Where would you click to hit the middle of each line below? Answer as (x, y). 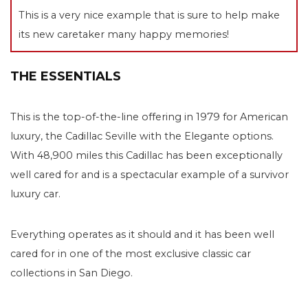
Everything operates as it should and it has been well (142, 234)
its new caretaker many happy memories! (124, 34)
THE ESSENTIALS (66, 76)
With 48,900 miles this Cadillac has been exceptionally (146, 155)
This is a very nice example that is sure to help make (149, 15)
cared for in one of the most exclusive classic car (131, 253)
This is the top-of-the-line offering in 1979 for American (149, 117)
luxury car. (35, 194)
